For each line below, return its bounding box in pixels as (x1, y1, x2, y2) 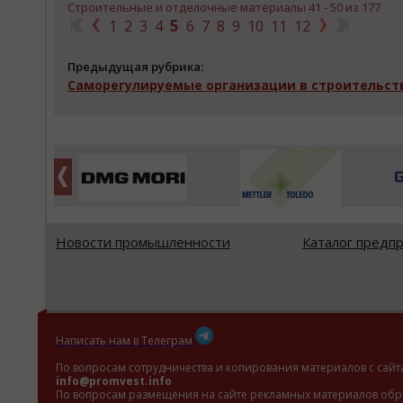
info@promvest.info (56, 373, 172, 389)
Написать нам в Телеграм (56, 333, 193, 348)
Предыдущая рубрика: (67, 58, 203, 75)
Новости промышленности (56, 233, 230, 251)
